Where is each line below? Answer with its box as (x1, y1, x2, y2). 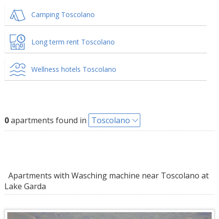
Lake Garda (4, 181, 46, 192)
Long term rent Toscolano (31, 37, 115, 46)
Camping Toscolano (31, 10, 95, 19)
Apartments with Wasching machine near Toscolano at (4, 170, 209, 181)
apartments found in (8, 115, 88, 126)
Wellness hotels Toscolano (31, 65, 116, 74)
